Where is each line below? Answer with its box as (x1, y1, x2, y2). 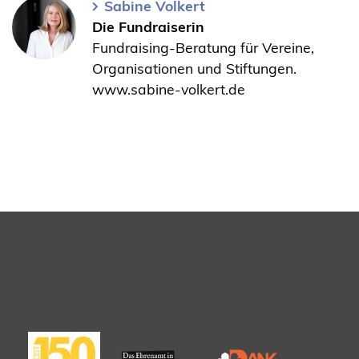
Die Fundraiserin (92, 18, 204, 36)
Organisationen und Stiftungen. (92, 59, 296, 78)
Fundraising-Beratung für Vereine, (92, 38, 314, 57)
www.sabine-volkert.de (92, 80, 245, 99)
